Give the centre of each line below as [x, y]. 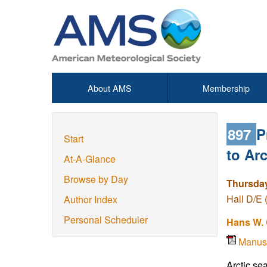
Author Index [91, 199]
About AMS [110, 88]
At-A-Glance [90, 159]
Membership [226, 88]
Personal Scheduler [106, 220]
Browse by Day [96, 179]
